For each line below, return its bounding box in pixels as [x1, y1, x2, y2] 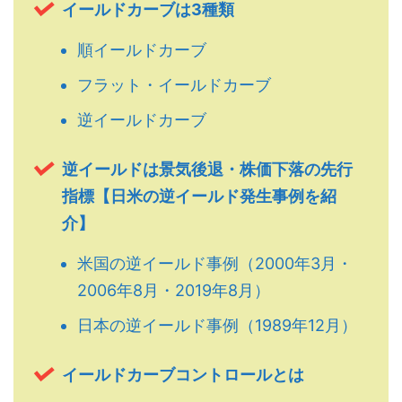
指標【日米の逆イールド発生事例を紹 [62, 187, 336, 206]
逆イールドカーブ [77, 110, 206, 130]
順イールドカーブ [77, 39, 206, 59]
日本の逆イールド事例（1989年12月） [77, 316, 357, 336]
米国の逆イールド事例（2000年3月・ [77, 253, 353, 273]
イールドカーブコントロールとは [62, 364, 304, 384]
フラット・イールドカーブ [77, 75, 271, 95]
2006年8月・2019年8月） [77, 280, 270, 300]
